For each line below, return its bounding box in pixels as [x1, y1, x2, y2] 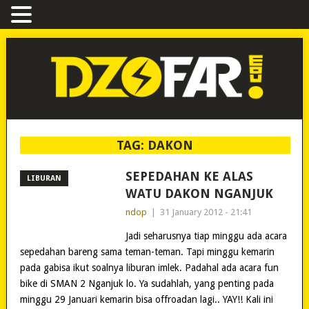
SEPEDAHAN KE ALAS [125, 168, 253, 183]
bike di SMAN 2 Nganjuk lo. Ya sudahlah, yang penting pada [19, 277, 274, 289]
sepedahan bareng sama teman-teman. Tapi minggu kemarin [19, 246, 275, 257]
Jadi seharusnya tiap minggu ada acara [125, 230, 287, 241]
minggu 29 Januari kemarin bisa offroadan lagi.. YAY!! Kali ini [19, 293, 273, 305]
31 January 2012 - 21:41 [159, 206, 252, 217]
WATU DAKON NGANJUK [125, 186, 273, 201]
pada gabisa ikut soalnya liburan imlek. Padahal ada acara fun [19, 261, 279, 273]
